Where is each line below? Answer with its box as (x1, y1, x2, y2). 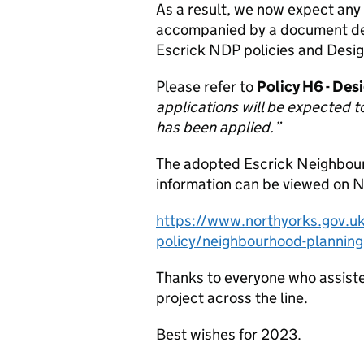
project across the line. (156, 288, 308, 308)
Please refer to (156, 77, 257, 97)
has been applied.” (156, 118, 284, 137)
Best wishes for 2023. (156, 325, 305, 344)
